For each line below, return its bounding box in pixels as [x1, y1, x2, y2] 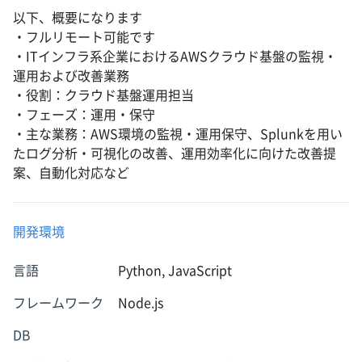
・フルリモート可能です [13, 31, 155, 44]
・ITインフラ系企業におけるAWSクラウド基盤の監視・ [13, 50, 337, 63]
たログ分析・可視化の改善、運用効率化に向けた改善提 [13, 147, 336, 160]
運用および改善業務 [13, 69, 129, 82]
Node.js [118, 297, 163, 309]
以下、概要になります [13, 11, 142, 24]
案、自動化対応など [13, 166, 129, 179]
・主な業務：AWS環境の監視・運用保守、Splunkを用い [13, 128, 343, 141]
